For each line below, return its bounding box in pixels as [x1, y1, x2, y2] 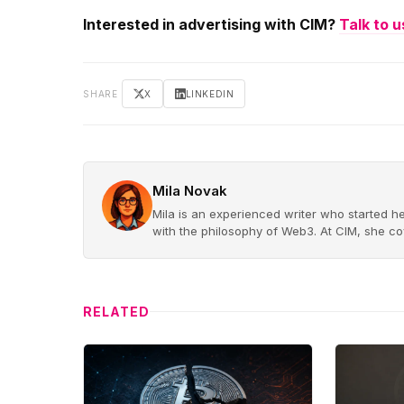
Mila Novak [152, 181, 227, 199]
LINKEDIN [185, 87, 234, 99]
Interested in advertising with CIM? [83, 14, 339, 33]
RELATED [83, 303, 150, 319]
